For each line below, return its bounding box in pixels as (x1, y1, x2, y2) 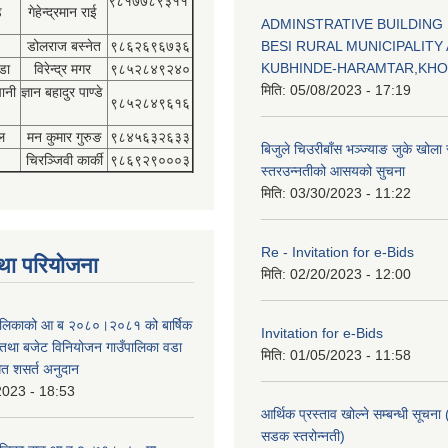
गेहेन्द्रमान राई (27, 4, 101, 20)
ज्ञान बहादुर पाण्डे (21, 84, 107, 100)
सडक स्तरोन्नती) (261, 428, 345, 444)
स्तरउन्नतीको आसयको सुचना (261, 163, 405, 179)
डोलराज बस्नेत (27, 38, 101, 54)
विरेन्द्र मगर (33, 61, 95, 77)
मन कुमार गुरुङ (26, 129, 102, 145)
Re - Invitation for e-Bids (261, 244, 414, 260)
